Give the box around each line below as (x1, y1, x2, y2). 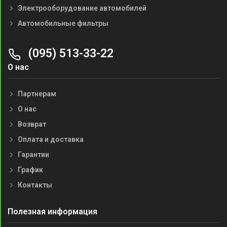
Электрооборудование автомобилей (18, 4, 146, 13)
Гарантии (18, 150, 49, 159)
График (18, 166, 43, 174)
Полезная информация (8, 207, 97, 217)
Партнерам (18, 90, 56, 98)
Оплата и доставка (18, 135, 84, 144)
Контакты (18, 181, 52, 190)
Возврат (18, 120, 46, 129)
